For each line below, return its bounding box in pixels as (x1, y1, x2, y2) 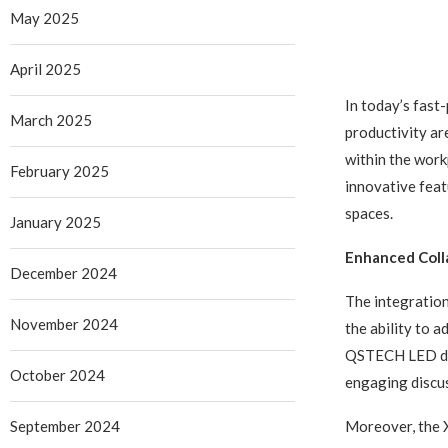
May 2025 (10, 9, 79, 27)
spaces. (344, 204, 393, 222)
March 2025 (10, 111, 92, 129)
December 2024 (10, 264, 117, 282)
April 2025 (10, 60, 81, 78)
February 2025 (10, 162, 109, 180)
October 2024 (10, 366, 105, 384)
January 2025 (10, 213, 101, 231)
